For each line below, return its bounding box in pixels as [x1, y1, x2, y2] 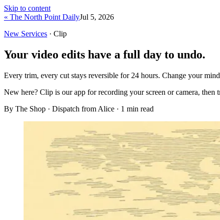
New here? [4, 87, 38, 96]
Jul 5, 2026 [80, 13, 114, 21]
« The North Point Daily [4, 13, 80, 21]
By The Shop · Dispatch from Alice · [4, 104, 121, 113]
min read [125, 104, 154, 113]
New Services [4, 29, 47, 38]
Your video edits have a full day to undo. [4, 48, 205, 61]
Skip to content [4, 4, 51, 12]
